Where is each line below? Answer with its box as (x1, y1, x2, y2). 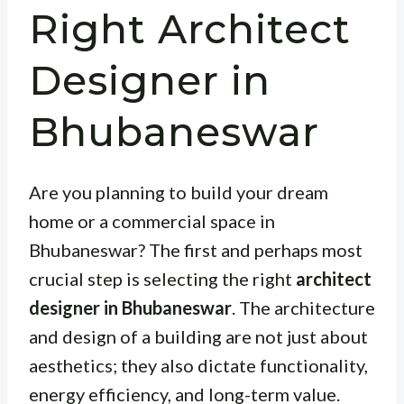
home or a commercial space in (29, 210, 275, 233)
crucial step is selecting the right (29, 268, 296, 290)
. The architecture (232, 297, 375, 319)
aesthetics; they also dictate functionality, (29, 354, 368, 377)
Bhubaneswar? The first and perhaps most (29, 239, 363, 262)
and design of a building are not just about (29, 326, 368, 348)
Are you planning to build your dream (29, 181, 328, 204)
